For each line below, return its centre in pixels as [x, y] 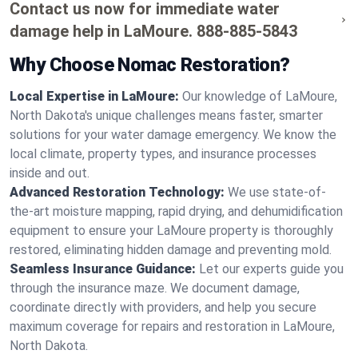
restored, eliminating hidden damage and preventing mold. [171, 250]
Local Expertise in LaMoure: [94, 96]
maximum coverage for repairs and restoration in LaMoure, [172, 326]
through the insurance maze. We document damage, [155, 288]
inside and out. [50, 173]
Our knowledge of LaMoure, [260, 96]
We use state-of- [277, 192]
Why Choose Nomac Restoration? [150, 65]
